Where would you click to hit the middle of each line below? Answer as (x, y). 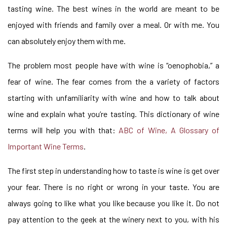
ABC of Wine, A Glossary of (169, 130)
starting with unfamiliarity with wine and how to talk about (113, 98)
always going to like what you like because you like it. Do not (113, 203)
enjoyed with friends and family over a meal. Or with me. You (113, 25)
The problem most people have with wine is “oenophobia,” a (113, 65)
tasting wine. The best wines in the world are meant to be (113, 8)
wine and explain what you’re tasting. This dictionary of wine (113, 114)
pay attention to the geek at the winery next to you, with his (113, 219)
